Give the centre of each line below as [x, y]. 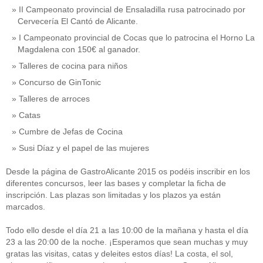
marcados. [26, 206]
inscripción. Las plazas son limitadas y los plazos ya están [113, 195]
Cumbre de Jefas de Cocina [72, 131]
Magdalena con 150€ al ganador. [80, 49]
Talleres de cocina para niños [73, 65]
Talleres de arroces [54, 98]
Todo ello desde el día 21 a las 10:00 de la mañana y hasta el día [127, 230]
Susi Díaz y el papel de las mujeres [84, 148]
